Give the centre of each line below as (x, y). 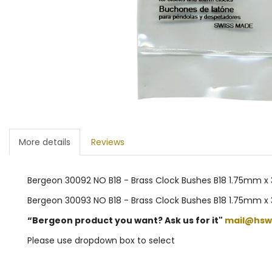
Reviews (108, 142)
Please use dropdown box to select (101, 240)
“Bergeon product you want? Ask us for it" (126, 220)
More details (45, 142)
